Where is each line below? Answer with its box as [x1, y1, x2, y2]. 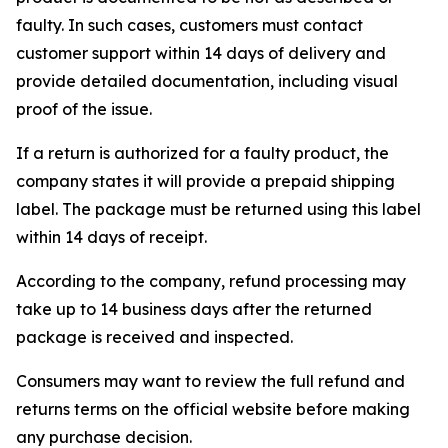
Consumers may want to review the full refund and [16, 371, 405, 391]
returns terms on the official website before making [16, 399, 410, 419]
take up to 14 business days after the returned [16, 299, 372, 319]
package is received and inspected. [16, 327, 293, 347]
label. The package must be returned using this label [16, 199, 421, 219]
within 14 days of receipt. [16, 227, 207, 247]
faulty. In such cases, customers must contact [16, 15, 363, 35]
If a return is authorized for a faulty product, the [16, 143, 389, 163]
